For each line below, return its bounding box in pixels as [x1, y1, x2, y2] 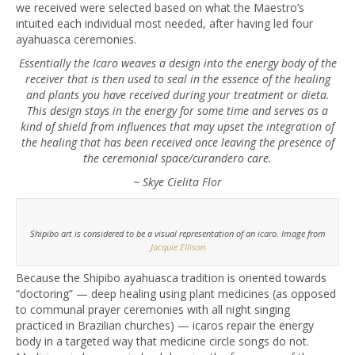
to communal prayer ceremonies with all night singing [16, 302, 290, 317]
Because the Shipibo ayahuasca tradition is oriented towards [16, 270, 326, 285]
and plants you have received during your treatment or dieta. [25, 87, 330, 102]
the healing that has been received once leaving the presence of [21, 135, 334, 150]
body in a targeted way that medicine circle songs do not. [16, 334, 309, 349]
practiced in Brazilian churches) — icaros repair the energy [16, 318, 314, 333]
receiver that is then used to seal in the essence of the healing [25, 71, 330, 86]
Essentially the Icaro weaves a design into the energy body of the [18, 55, 337, 71]
